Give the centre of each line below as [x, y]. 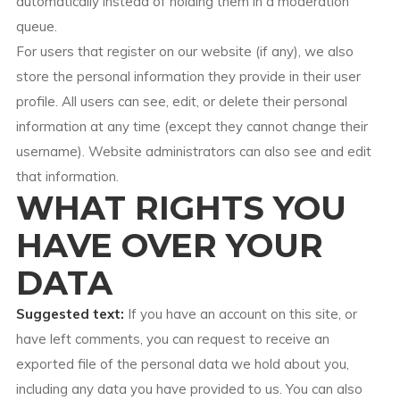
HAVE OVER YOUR [169, 246]
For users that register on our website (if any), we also [184, 51]
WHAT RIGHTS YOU [181, 208]
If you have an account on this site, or [242, 314]
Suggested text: [71, 314]
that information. [67, 176]
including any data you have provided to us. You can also [189, 389]
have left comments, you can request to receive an [172, 339]
